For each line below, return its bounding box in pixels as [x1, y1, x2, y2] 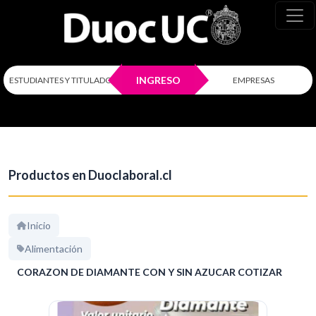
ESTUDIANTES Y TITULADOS [8, 74, 116, 85]
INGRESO [135, 74, 181, 87]
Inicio [27, 219, 51, 232]
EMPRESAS [232, 74, 274, 85]
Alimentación [25, 243, 83, 255]
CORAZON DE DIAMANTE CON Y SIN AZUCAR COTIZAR [17, 266, 282, 279]
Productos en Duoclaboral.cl [8, 167, 172, 183]
